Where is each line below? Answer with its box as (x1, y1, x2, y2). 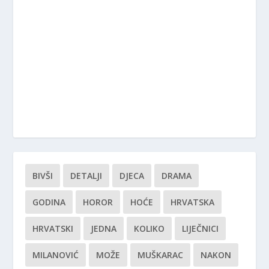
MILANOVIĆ (32, 249, 79, 261)
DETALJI (70, 170, 103, 182)
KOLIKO (134, 223, 165, 235)
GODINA (32, 196, 66, 208)
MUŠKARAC (138, 249, 184, 261)
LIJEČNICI (182, 223, 219, 235)
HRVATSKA (171, 196, 215, 208)
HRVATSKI (32, 223, 74, 235)
